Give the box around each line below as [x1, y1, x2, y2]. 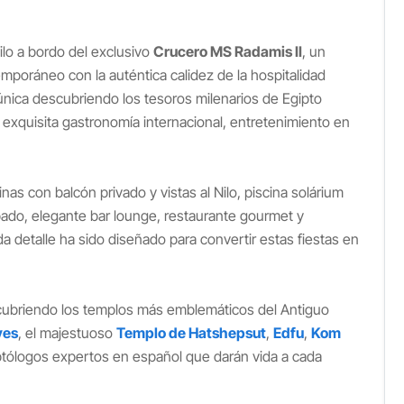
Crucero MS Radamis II [153, 42, 302, 60]
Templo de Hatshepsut [116, 324, 266, 342]
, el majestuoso [18, 324, 116, 342]
